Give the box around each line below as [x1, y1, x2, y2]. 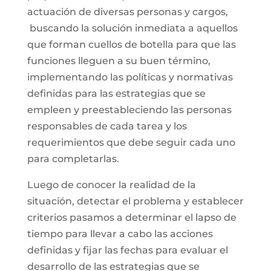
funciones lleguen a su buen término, [27, 55, 211, 67]
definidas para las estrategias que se [27, 88, 206, 99]
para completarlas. [27, 153, 119, 165]
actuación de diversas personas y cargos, [27, 6, 228, 18]
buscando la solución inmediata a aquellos [27, 22, 238, 34]
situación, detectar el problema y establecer [27, 195, 244, 207]
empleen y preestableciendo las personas [27, 104, 232, 116]
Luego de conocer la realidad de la [27, 179, 196, 191]
